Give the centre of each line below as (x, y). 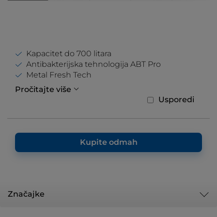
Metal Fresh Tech (59, 75)
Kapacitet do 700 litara (69, 54)
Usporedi (176, 100)
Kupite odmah (108, 142)
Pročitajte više (43, 89)
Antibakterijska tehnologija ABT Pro (93, 64)
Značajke (26, 194)
